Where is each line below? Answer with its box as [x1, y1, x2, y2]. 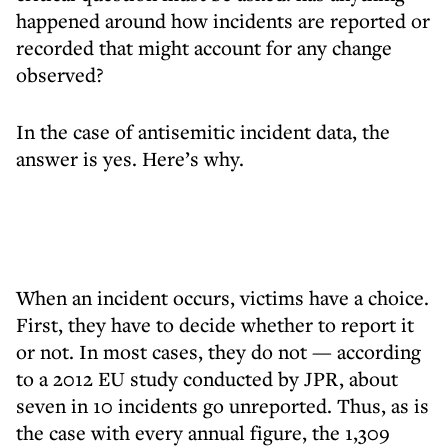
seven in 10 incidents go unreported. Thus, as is [16, 392, 429, 419]
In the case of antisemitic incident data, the [16, 118, 390, 145]
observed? [16, 61, 104, 88]
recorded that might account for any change [16, 34, 392, 61]
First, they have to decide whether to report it [16, 311, 414, 338]
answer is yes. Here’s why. [16, 145, 244, 172]
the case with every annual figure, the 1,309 [16, 419, 390, 446]
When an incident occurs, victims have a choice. [16, 284, 429, 311]
